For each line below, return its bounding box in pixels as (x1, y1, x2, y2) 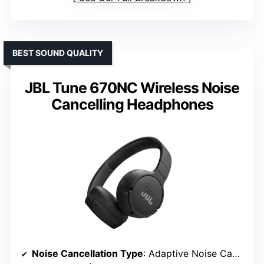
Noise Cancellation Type (32, 247, 143, 259)
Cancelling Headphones (51, 95, 213, 113)
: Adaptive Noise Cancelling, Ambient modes (143, 247, 232, 259)
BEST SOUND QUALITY (12, 47, 103, 58)
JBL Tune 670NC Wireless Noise (25, 78, 239, 97)
